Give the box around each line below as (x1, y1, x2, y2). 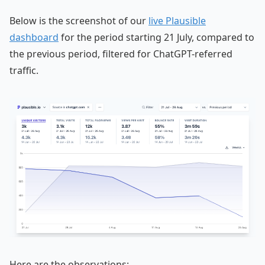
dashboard (9, 30, 59, 44)
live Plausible (148, 14, 206, 27)
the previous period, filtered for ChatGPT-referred (9, 47, 232, 60)
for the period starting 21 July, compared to (59, 30, 254, 44)
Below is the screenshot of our (9, 14, 148, 27)
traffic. (9, 63, 38, 77)
